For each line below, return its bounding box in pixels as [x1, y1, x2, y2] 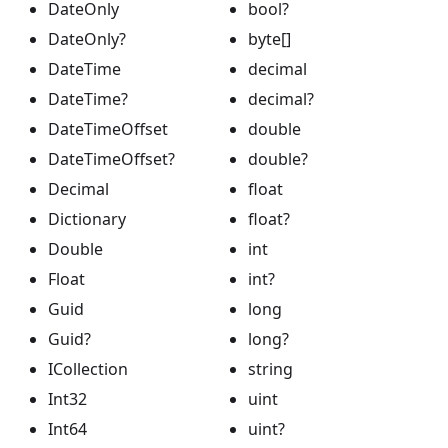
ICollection [48, 357, 128, 380]
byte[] [248, 27, 291, 50]
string [248, 357, 293, 380]
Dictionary [48, 207, 126, 230]
